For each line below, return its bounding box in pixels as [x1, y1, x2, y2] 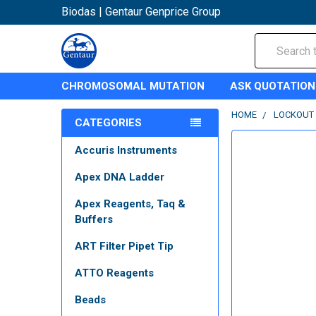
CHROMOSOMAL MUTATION [61, 80, 205, 92]
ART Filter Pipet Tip [75, 240, 174, 253]
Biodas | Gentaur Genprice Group [61, 5, 221, 18]
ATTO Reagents [75, 267, 154, 279]
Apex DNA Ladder [75, 171, 164, 183]
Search [255, 35, 288, 48]
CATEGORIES [75, 116, 142, 129]
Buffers [75, 213, 113, 226]
